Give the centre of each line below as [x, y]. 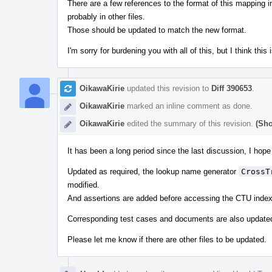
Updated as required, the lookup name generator [153, 171]
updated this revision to [168, 88]
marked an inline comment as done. [189, 106]
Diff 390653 [232, 88]
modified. [83, 185]
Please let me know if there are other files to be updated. [167, 239]
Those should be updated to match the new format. [157, 30]
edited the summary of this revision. [190, 123]
